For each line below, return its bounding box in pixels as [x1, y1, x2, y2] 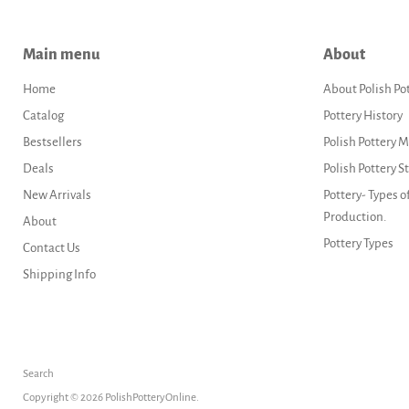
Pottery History [322, 108, 403, 122]
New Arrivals [23, 187, 91, 202]
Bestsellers [23, 134, 82, 149]
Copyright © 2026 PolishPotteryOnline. [23, 391, 199, 404]
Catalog [23, 108, 64, 122]
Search [23, 367, 54, 380]
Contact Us [23, 240, 80, 255]
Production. [322, 209, 386, 224]
